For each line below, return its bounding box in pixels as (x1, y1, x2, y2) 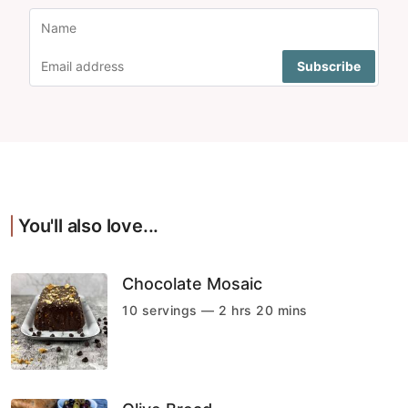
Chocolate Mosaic (122, 273, 262, 293)
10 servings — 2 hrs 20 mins (122, 301, 308, 318)
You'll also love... (18, 214, 159, 237)
